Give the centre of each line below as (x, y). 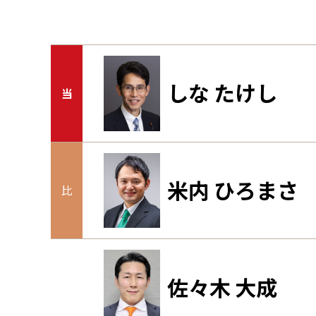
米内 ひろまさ (233, 190)
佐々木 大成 (222, 287)
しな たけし (222, 93)
